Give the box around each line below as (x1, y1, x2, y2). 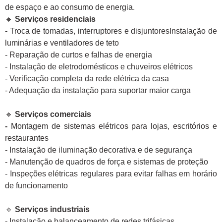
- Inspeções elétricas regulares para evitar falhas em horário (5, 169, 217, 178)
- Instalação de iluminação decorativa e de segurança (5, 146, 192, 155)
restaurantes (5, 134, 49, 143)
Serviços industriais (15, 205, 90, 214)
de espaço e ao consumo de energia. (5, 3, 135, 12)
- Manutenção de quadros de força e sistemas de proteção (5, 158, 208, 166)
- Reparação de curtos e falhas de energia (5, 51, 152, 59)
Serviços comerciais (15, 110, 91, 119)
